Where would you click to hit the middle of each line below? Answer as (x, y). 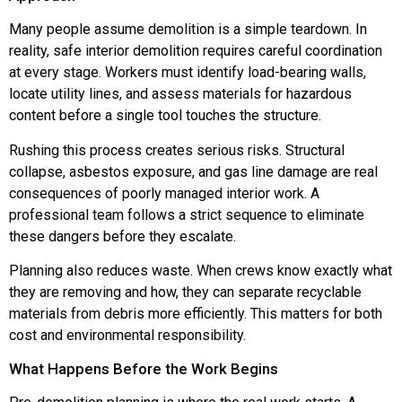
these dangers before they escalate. (122, 236)
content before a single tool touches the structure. (165, 116)
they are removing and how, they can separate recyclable (185, 293)
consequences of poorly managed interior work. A (164, 193)
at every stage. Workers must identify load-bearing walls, (188, 73)
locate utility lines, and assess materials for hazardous (180, 94)
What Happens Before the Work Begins (144, 368)
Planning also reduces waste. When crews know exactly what (201, 271)
